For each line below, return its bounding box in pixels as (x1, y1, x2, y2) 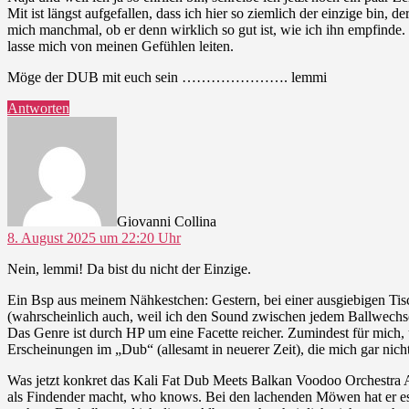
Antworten (7, 100, 69, 116)
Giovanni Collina (117, 213, 216, 229)
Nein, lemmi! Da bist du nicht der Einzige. (7, 260, 251, 277)
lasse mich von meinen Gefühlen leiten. (7, 37, 234, 54)
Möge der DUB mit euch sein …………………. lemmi (7, 68, 327, 85)
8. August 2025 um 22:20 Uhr (7, 229, 181, 246)
